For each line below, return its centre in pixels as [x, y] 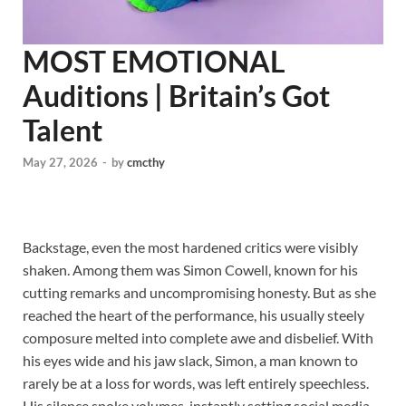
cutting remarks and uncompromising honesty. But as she [199, 293]
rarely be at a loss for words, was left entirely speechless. [196, 383]
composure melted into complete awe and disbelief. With [198, 338]
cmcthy [146, 163]
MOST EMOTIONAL [154, 61]
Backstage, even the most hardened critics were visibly [190, 247]
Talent [63, 130]
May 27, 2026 [60, 163]
